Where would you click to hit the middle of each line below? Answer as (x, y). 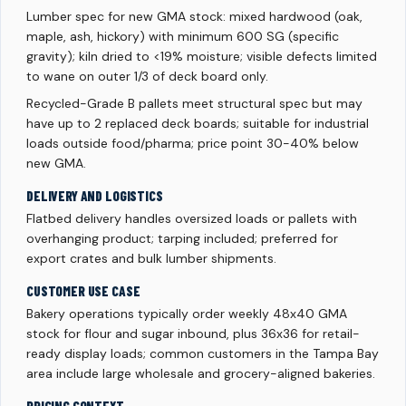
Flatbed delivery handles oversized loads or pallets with (192, 219)
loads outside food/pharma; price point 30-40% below (193, 144)
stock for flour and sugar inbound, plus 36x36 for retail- (193, 334)
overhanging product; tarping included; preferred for (182, 239)
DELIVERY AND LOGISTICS (95, 196)
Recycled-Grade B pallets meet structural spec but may (194, 104)
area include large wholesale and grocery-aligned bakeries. (201, 374)
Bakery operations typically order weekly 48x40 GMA (187, 314)
